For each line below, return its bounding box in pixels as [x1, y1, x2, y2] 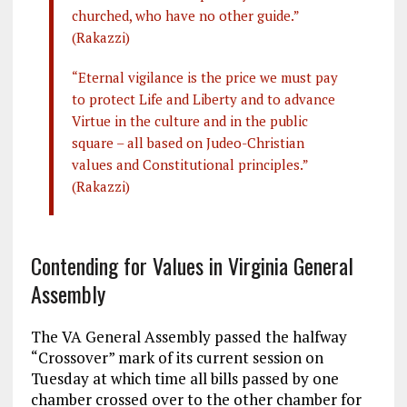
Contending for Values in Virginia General [30, 248, 353, 282]
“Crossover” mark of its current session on [30, 346, 323, 368]
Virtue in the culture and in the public [71, 111, 308, 130]
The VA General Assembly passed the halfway [30, 325, 347, 347]
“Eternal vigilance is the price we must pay [71, 67, 338, 86]
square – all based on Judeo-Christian [71, 133, 304, 152]
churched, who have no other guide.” [71, 5, 299, 25]
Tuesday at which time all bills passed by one [30, 367, 339, 389]
